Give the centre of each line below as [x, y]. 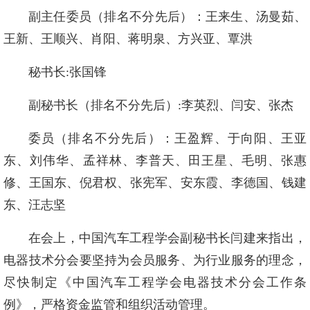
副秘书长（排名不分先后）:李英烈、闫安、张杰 [161, 106]
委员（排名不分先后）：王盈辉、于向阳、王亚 [167, 139]
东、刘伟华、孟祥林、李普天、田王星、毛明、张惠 [155, 161]
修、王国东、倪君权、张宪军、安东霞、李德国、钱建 [155, 183]
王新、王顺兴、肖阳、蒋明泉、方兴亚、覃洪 [128, 39]
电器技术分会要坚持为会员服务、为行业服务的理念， [155, 261]
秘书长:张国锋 [67, 72]
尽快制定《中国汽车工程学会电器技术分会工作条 [155, 283]
